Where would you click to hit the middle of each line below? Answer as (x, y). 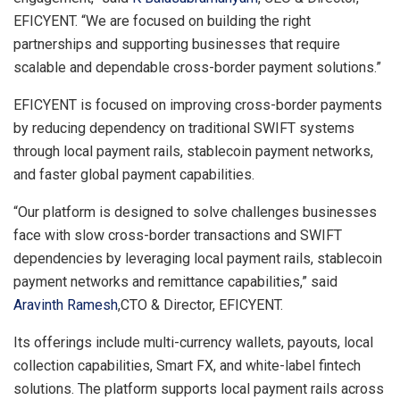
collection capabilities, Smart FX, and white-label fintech (187, 365)
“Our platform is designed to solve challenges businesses (195, 212)
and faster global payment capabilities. (134, 174)
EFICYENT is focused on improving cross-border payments (198, 104)
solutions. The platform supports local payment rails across (199, 388)
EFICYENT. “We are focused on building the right (162, 21)
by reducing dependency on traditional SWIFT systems (184, 128)
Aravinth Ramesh (66, 304)
